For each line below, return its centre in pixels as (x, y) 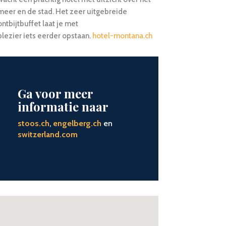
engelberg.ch (77, 124)
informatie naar (63, 107)
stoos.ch (33, 124)
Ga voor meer (55, 94)
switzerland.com (47, 135)
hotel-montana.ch (122, 36)
